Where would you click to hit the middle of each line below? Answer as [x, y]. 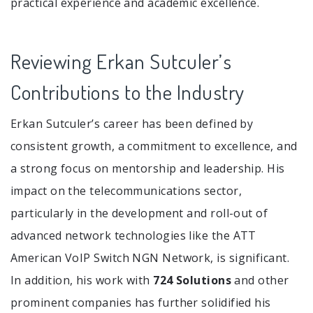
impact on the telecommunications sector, [126, 191]
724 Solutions [192, 281]
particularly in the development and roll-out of [139, 213]
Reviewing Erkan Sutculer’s [121, 61]
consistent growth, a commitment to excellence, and [154, 146]
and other [260, 281]
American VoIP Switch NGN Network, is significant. [150, 258]
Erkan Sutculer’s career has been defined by [132, 124]
